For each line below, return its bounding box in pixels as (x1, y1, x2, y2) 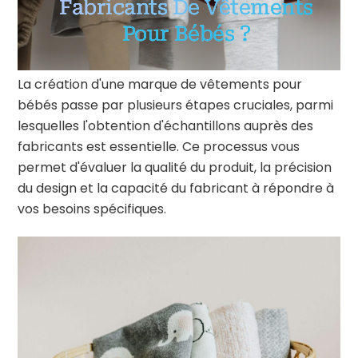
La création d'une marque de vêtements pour (18, 74, 303, 93)
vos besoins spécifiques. (18, 199, 167, 218)
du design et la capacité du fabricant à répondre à (18, 178, 335, 197)
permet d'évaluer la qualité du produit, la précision (18, 157, 332, 177)
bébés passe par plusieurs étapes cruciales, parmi (18, 95, 334, 114)
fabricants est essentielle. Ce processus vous (18, 137, 300, 156)
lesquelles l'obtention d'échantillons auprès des (18, 116, 314, 135)
